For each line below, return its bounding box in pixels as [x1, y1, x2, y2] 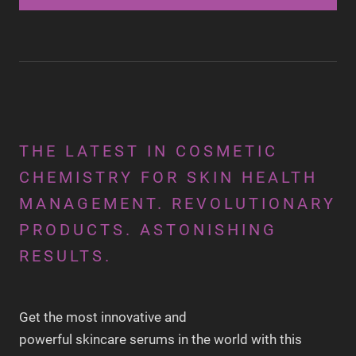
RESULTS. [19, 246, 112, 265]
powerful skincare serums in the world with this [19, 331, 302, 347]
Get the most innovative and [19, 308, 187, 325]
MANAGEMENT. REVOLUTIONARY [19, 193, 336, 213]
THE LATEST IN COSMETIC [19, 141, 278, 161]
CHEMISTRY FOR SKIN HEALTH [19, 167, 318, 187]
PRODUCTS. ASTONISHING [19, 219, 277, 239]
